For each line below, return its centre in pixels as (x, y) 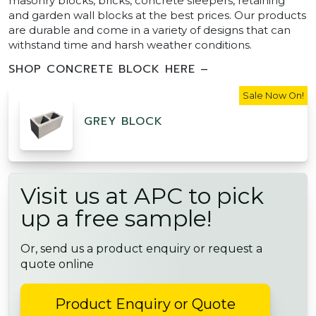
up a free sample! (116, 219)
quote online (57, 265)
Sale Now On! (274, 95)
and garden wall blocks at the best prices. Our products (157, 16)
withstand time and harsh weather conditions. (130, 45)
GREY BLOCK (123, 121)
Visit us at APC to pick (142, 196)
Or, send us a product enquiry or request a (141, 249)
